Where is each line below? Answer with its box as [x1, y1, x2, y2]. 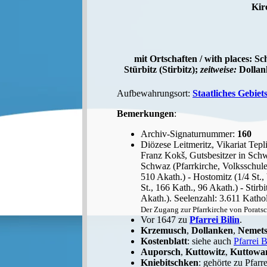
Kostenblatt [141, 235, 187, 246]
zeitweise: [200, 64, 237, 75]
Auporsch [141, 246, 181, 257]
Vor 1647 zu [141, 214, 190, 225]
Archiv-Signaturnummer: [141, 128, 237, 139]
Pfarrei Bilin [190, 214, 240, 225]
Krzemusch [141, 225, 187, 235]
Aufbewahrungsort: [117, 88, 193, 98]
